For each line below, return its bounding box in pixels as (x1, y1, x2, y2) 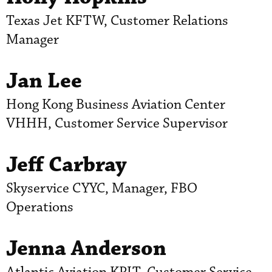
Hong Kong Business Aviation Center (6, 95, 225, 114)
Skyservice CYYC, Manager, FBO (6, 179, 197, 197)
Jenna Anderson (6, 234, 166, 262)
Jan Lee (6, 67, 82, 95)
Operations (6, 198, 73, 216)
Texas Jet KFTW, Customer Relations (6, 12, 228, 30)
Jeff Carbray (6, 151, 127, 178)
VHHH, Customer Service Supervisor (6, 114, 228, 132)
